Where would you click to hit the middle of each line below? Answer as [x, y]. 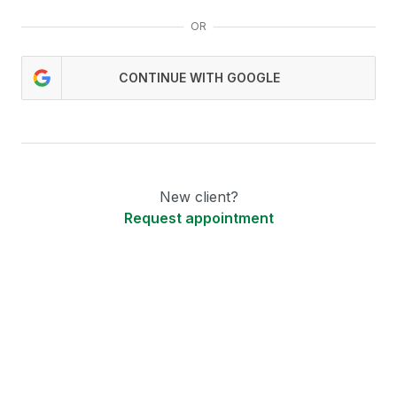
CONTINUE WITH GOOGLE [199, 78]
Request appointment [198, 218]
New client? [198, 197]
